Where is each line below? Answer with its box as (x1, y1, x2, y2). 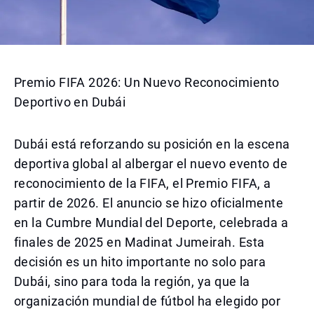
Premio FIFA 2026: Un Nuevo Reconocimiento (14, 75, 280, 90)
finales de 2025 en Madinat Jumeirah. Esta (14, 235, 265, 250)
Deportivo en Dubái (14, 95, 126, 109)
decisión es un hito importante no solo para (14, 254, 266, 269)
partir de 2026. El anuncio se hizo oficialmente (14, 196, 284, 210)
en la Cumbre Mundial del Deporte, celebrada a (14, 215, 289, 230)
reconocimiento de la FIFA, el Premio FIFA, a (14, 176, 271, 191)
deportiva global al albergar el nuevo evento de (14, 156, 288, 171)
